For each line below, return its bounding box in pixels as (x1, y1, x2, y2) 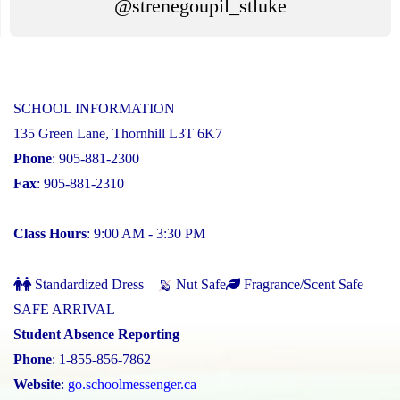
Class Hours (13, 226, 87, 242)
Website (13, 377, 61, 393)
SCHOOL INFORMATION (13, 101, 175, 117)
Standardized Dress (31, 277, 144, 293)
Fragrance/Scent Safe (240, 277, 363, 293)
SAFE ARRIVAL (13, 302, 115, 318)
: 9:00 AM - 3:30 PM (87, 226, 205, 242)
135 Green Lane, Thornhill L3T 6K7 (13, 126, 222, 142)
